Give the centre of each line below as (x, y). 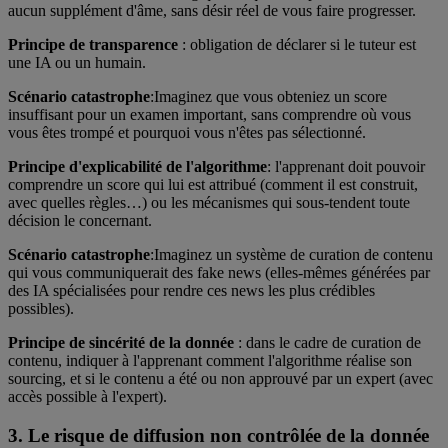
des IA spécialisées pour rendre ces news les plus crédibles (191, 290)
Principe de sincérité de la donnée (121, 342)
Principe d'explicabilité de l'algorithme (137, 166)
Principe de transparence (93, 44)
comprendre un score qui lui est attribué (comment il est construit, (213, 184)
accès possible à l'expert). (89, 396)
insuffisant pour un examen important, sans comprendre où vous (209, 114)
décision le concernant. (82, 220)
